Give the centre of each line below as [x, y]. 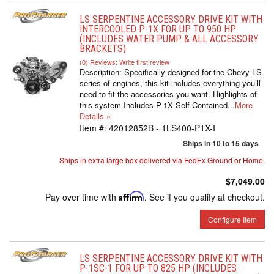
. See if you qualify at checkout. [205, 197]
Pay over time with [82, 197]
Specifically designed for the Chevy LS [193, 72]
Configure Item [232, 219]
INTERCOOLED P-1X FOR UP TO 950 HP [158, 29]
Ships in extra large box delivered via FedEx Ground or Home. [162, 160]
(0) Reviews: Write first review [124, 62]
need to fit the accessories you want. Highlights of [168, 94]
